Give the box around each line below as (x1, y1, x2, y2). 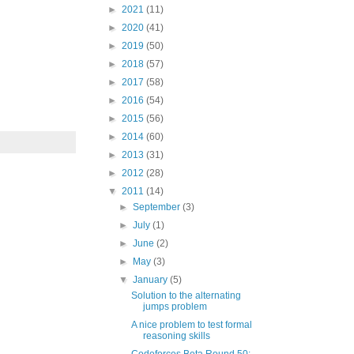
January (133, 274, 171, 285)
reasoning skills (142, 330, 210, 341)
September (133, 201, 183, 213)
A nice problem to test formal (130, 319, 252, 330)
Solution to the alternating (130, 290, 241, 301)
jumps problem (142, 301, 207, 312)
